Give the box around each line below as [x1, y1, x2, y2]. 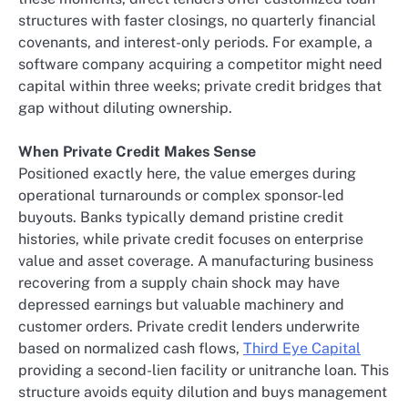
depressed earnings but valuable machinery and [18, 296, 344, 314]
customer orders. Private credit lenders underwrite [18, 318, 360, 336]
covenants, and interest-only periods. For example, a [18, 34, 372, 52]
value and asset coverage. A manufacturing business [18, 252, 373, 270]
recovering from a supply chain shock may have [18, 274, 340, 292]
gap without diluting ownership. [18, 99, 232, 117]
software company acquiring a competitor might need [18, 56, 382, 74]
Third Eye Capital [243, 340, 361, 358]
